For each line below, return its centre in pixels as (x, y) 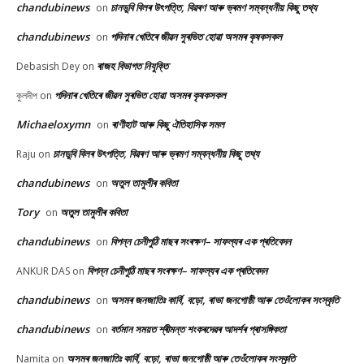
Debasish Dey (48, 67)
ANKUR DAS (43, 271)
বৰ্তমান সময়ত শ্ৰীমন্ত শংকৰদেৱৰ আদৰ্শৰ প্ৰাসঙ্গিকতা (198, 329)
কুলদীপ (27, 96)
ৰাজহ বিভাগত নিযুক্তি (132, 66)
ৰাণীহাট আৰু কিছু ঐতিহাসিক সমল (168, 125)
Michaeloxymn (53, 125)
